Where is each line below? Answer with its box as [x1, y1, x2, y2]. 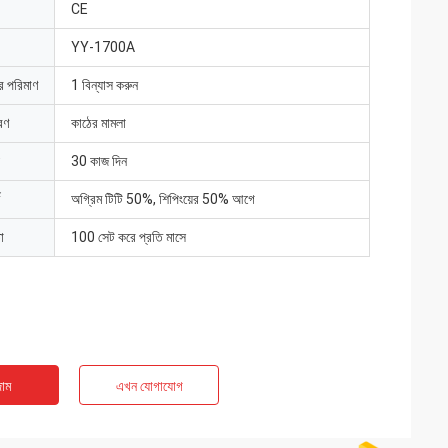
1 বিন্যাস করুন [71, 77, 138, 93]
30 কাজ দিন [71, 153, 127, 169]
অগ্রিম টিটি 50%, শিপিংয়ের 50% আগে [71, 191, 255, 207]
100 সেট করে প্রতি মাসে [71, 229, 186, 245]
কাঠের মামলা [71, 115, 126, 131]
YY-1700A [71, 39, 135, 55]
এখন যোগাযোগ [115, 378, 183, 394]
